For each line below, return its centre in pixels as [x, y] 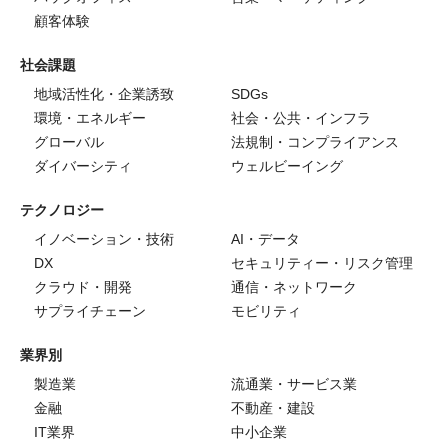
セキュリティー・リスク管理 [322, 263]
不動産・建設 [273, 408]
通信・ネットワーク [294, 287]
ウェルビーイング [287, 166]
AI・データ [265, 239]
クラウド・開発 [83, 287]
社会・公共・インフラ [301, 118]
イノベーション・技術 [104, 239]
